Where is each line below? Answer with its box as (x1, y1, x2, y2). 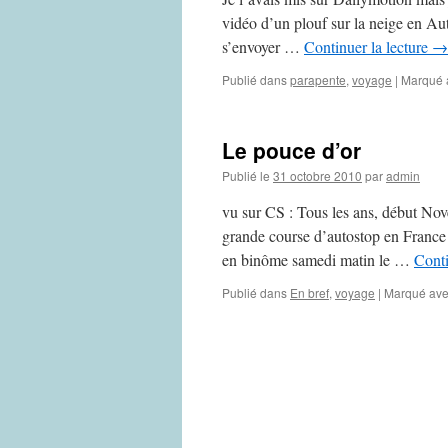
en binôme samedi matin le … (222, 249, 414, 270)
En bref (290, 284, 329, 301)
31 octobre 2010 (273, 167, 362, 184)
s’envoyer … (222, 36, 304, 57)
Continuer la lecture (304, 36, 432, 57)
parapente (290, 71, 346, 88)
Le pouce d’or (222, 135, 361, 165)
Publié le (222, 167, 270, 184)
